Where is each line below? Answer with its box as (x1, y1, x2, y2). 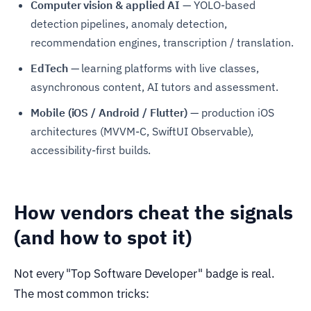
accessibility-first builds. (31, 142, 151, 157)
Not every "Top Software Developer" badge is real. (14, 265, 276, 281)
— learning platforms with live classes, (67, 60, 260, 75)
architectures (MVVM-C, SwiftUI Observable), (31, 124, 254, 138)
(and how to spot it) (14, 224, 192, 250)
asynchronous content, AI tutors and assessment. (31, 79, 279, 94)
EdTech (31, 60, 68, 75)
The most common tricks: (14, 285, 149, 301)
